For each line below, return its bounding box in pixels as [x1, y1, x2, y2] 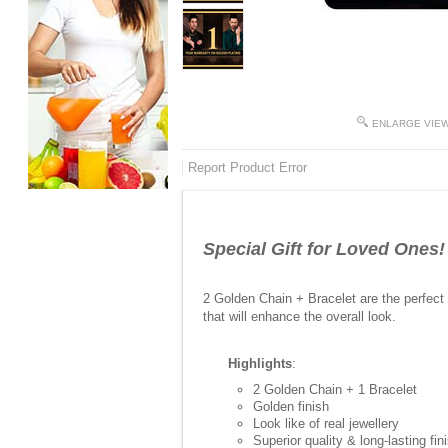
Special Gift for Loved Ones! [203, 239, 445, 259]
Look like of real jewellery [253, 416, 399, 431]
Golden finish [253, 399, 329, 414]
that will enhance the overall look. [203, 309, 396, 324]
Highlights [228, 356, 292, 371]
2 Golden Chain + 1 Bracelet [253, 382, 417, 397]
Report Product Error [188, 160, 307, 175]
